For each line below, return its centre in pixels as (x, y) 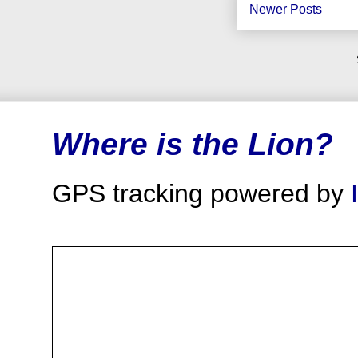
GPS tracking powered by (201, 193)
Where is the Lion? (193, 144)
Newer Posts (286, 9)
